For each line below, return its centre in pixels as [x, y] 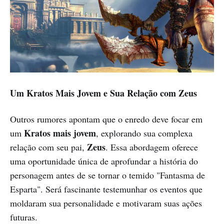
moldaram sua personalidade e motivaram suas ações [106, 203]
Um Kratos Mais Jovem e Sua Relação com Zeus [103, 93]
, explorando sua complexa [144, 133]
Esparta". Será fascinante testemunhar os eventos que [106, 189]
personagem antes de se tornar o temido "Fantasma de [107, 175]
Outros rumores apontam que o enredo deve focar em [106, 119]
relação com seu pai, [48, 147]
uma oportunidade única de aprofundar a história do [104, 161]
